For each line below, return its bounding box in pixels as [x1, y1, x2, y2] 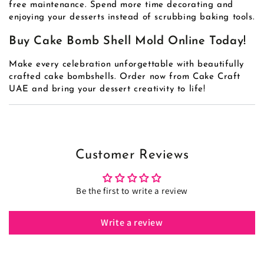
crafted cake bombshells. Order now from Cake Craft [9, 72, 241, 82]
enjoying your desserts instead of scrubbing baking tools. [9, 13, 255, 22]
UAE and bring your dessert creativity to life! [9, 85, 206, 94]
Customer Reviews [75, 148, 189, 163]
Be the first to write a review [76, 185, 188, 197]
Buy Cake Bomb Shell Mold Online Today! [9, 35, 246, 47]
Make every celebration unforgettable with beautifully [9, 60, 244, 70]
